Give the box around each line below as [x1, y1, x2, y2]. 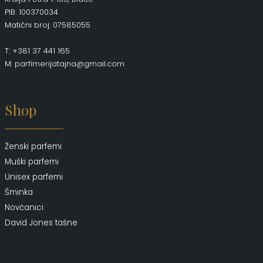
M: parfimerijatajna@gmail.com [5, 58, 124, 69]
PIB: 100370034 [5, 6, 58, 18]
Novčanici [5, 201, 43, 213]
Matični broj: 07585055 [5, 19, 90, 31]
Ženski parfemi [5, 140, 62, 152]
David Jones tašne [5, 217, 77, 228]
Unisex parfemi [5, 171, 63, 183]
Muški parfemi [5, 156, 59, 167]
